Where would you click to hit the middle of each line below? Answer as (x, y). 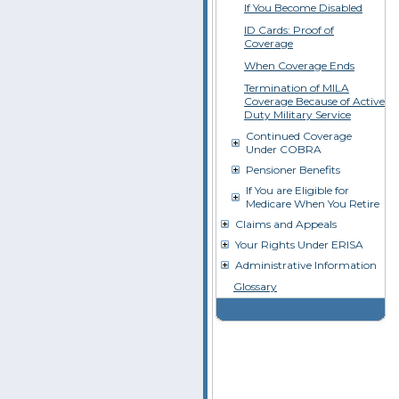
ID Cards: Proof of (289, 30)
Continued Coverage (299, 136)
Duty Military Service (297, 114)
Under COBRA (284, 149)
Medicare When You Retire (313, 204)
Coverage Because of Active (314, 101)
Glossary (255, 286)
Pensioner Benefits (293, 170)
